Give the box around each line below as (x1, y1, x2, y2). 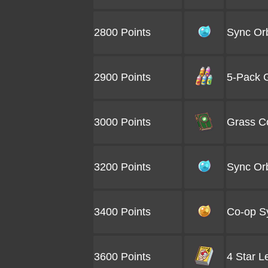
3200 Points (94, 161, 151, 173)
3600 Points (94, 251, 151, 263)
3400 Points (94, 206, 151, 218)
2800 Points (94, 26, 151, 38)
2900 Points (94, 71, 151, 83)
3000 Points (94, 116, 151, 128)
